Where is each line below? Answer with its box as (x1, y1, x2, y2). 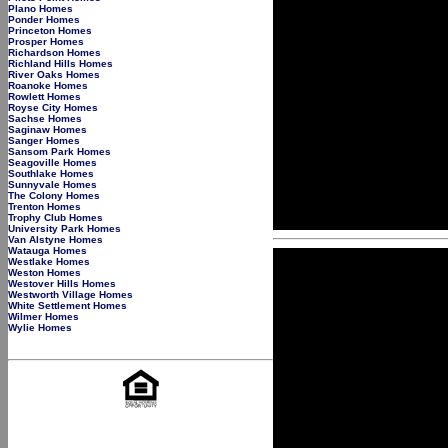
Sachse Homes (8, 113, 82, 124)
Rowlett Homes (8, 91, 81, 102)
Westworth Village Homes (8, 289, 133, 300)
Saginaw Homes (8, 124, 87, 135)
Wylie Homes (8, 322, 72, 333)
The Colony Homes (8, 190, 100, 201)
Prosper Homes (8, 36, 84, 47)
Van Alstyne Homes (8, 234, 103, 245)
